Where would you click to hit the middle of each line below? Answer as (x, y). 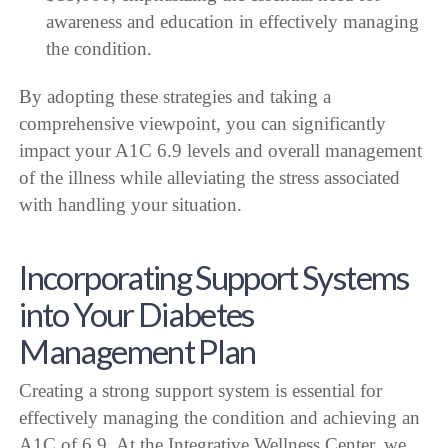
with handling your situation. (131, 204)
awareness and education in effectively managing (232, 21)
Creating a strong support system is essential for (201, 390)
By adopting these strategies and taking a (175, 96)
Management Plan (137, 351)
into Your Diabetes (136, 314)
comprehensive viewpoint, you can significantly (203, 123)
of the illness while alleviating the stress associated (210, 177)
